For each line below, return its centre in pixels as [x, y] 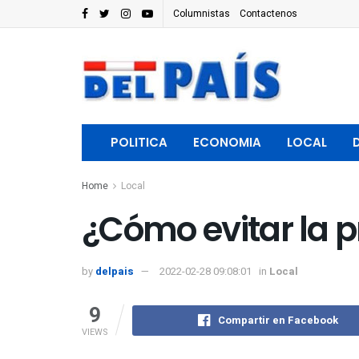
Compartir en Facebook [278, 320]
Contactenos [268, 14]
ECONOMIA [227, 142]
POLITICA [139, 142]
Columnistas [202, 14]
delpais [115, 272]
